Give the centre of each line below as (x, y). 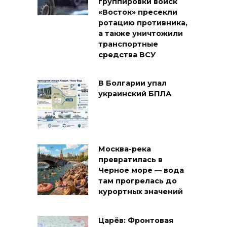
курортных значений (141, 192)
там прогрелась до (138, 181)
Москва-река (125, 149)
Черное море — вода (141, 171)
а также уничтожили (141, 34)
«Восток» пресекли (138, 12)
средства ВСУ (127, 55)
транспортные (128, 44)
